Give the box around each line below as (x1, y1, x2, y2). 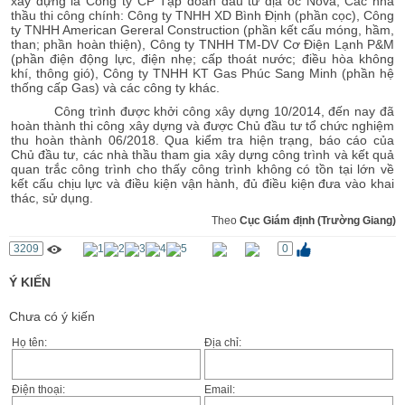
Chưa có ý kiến (9, 309, 95, 325)
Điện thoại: (12, 383, 65, 397)
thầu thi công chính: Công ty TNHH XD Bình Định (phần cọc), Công (11, 8, 394, 24)
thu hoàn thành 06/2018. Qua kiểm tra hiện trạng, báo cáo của (11, 133, 394, 148)
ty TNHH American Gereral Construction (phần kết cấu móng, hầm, (11, 23, 394, 38)
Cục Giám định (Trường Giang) (240, 214, 396, 228)
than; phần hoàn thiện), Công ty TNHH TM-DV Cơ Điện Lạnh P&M (11, 37, 394, 52)
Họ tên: (12, 336, 47, 350)
